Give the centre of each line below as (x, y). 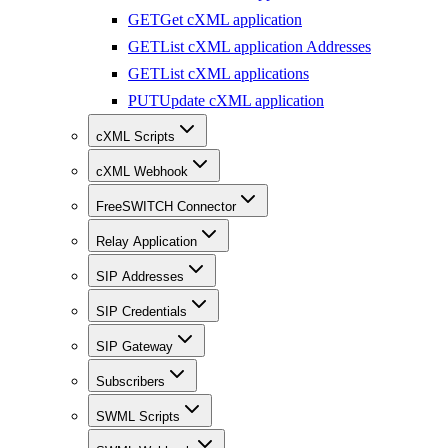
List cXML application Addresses (265, 47)
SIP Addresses (140, 277)
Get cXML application (231, 20)
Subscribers (130, 382)
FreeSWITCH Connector (166, 207)
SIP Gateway (134, 347)
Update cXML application (241, 101)
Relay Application (146, 242)
